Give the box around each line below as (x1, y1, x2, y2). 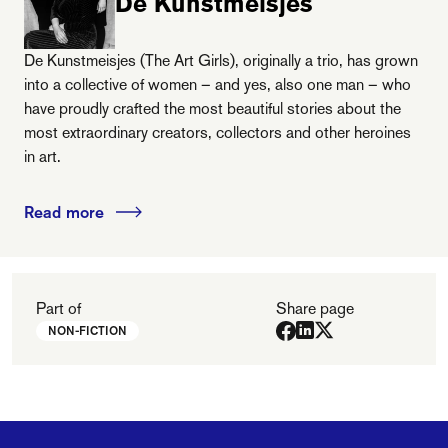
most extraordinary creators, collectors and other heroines (24, 122, 411, 143)
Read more (24, 202, 104, 222)
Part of (36, 298, 81, 319)
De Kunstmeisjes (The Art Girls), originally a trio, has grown (24, 50, 418, 71)
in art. (24, 146, 61, 167)
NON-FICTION (48, 323, 127, 338)
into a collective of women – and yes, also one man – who (24, 74, 411, 95)
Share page (276, 298, 354, 319)
